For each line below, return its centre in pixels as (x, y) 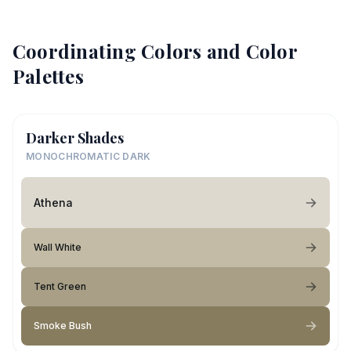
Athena (53, 202)
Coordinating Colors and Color (155, 51)
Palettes (48, 76)
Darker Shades (75, 138)
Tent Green (60, 286)
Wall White (58, 247)
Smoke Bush (63, 326)
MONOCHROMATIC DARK (89, 156)
